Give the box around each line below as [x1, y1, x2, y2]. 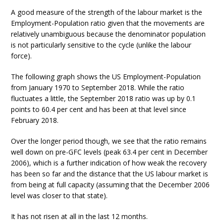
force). [11, 51, 32, 61]
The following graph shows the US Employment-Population [11, 72, 201, 82]
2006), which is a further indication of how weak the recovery [11, 158, 207, 168]
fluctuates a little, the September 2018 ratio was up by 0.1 [11, 94, 196, 104]
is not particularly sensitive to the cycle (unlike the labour [11, 40, 192, 50]
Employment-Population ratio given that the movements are [11, 18, 205, 28]
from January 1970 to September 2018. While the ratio [11, 83, 185, 93]
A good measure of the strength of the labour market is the [11, 7, 203, 17]
